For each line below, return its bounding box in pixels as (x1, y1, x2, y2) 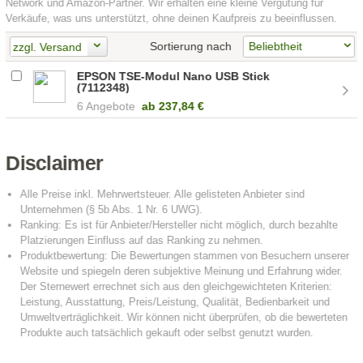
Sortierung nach (149, 39, 232, 53)
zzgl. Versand (12, 41, 82, 54)
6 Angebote (77, 99, 136, 113)
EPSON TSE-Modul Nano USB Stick (77, 69, 271, 83)
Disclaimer (6, 152, 104, 174)
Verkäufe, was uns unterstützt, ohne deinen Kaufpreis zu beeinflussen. (6, 12, 338, 24)
